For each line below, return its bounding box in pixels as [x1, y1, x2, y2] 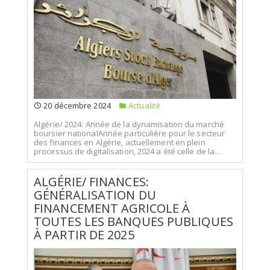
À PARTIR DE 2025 [34, 226, 134, 243]
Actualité [127, 100, 161, 111]
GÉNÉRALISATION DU [34, 186, 156, 203]
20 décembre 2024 [42, 100, 111, 111]
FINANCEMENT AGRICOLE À [34, 199, 190, 216]
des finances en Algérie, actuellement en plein [34, 136, 206, 148]
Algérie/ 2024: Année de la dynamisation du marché [34, 118, 224, 130]
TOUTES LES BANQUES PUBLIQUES [34, 213, 233, 230]
